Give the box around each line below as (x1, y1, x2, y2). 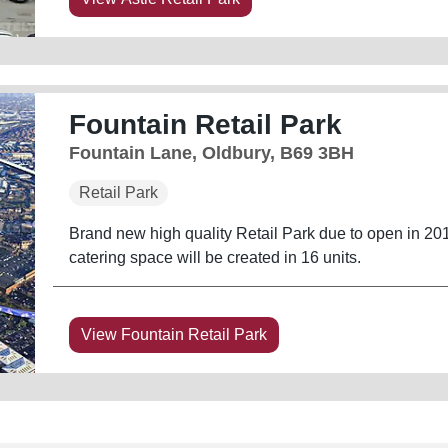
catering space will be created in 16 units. (68, 248, 361, 266)
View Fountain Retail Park (80, 325, 267, 343)
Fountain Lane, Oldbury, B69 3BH (68, 142, 354, 163)
